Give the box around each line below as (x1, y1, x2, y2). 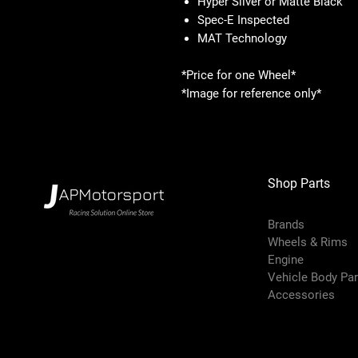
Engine (268, 252, 304, 267)
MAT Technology (197, 30, 287, 46)
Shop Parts (268, 175, 331, 191)
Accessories (268, 287, 339, 302)
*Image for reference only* (181, 86, 321, 101)
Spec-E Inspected (197, 12, 289, 27)
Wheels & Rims (268, 234, 352, 249)
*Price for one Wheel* (181, 67, 296, 82)
